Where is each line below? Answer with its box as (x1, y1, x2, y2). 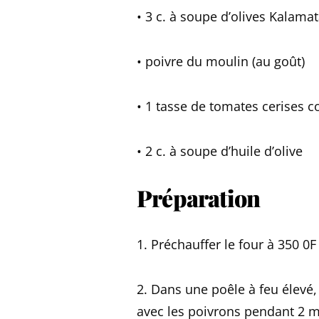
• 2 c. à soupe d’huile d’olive (137, 142, 303, 159)
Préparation (137, 182, 261, 213)
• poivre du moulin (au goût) (137, 53, 305, 70)
